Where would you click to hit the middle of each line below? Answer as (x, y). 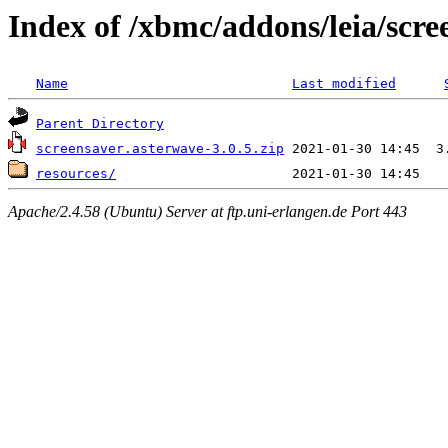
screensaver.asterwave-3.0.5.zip (160, 149)
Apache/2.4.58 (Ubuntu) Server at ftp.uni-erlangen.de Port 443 (207, 211)
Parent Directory (100, 124)
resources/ (76, 174)
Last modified (344, 84)
